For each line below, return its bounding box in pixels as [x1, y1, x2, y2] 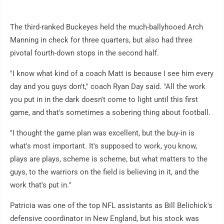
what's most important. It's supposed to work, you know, [10, 141, 197, 151]
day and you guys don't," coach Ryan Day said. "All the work [10, 82, 205, 91]
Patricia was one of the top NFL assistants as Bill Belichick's [10, 201, 212, 210]
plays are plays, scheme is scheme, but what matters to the [10, 154, 207, 164]
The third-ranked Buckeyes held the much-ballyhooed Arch [10, 22, 203, 32]
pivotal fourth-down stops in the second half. [10, 48, 159, 58]
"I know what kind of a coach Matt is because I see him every [10, 69, 213, 78]
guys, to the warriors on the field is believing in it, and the [10, 167, 199, 177]
